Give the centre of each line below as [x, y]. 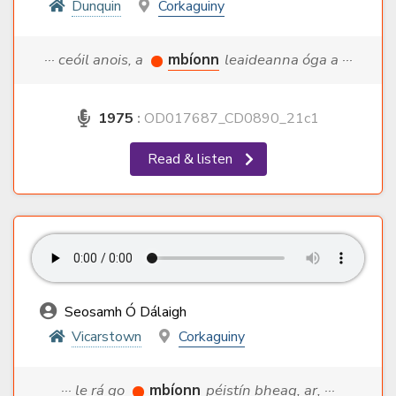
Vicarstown [107, 337]
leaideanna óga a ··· [288, 60]
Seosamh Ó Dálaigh [124, 312]
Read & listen [191, 160]
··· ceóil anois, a [95, 60]
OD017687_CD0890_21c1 [229, 119]
